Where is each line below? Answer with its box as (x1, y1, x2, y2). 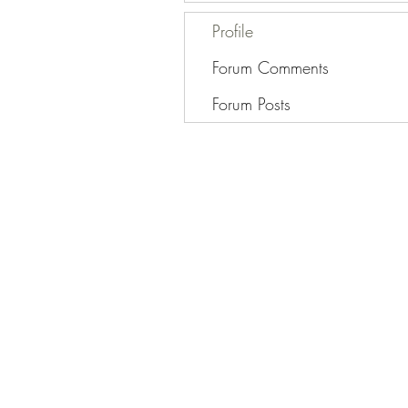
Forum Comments (212, 56, 329, 78)
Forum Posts (212, 92, 291, 115)
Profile (212, 19, 253, 42)
